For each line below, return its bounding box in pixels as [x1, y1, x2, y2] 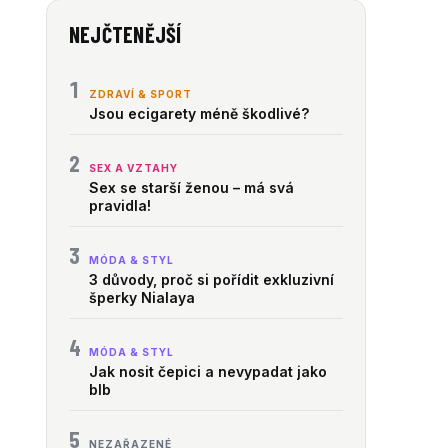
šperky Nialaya [89, 288, 195, 306]
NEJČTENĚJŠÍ [69, 20, 182, 47]
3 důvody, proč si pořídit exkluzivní [89, 270, 334, 288]
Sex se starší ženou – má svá [89, 178, 294, 196]
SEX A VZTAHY [89, 161, 178, 174]
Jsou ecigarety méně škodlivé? [89, 104, 309, 122]
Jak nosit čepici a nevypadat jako [89, 362, 327, 380]
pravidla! [89, 196, 151, 214]
